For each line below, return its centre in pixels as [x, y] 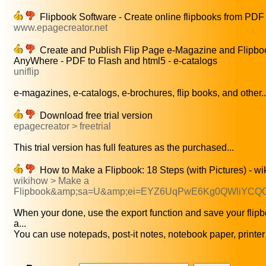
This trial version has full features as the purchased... [124, 148]
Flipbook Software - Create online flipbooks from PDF [150, 17]
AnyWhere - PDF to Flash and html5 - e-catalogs [115, 61]
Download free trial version [94, 116]
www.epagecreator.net [61, 28]
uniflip [26, 72]
